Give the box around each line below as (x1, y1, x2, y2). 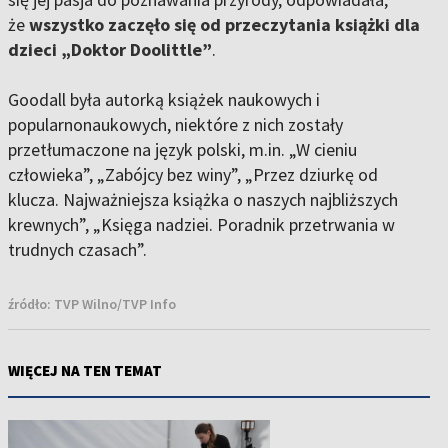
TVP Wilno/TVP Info (54, 295, 176, 314)
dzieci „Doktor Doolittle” (8, 38, 212, 62)
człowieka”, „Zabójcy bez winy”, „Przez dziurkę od (8, 163, 378, 187)
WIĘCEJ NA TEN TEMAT (8, 361, 162, 381)
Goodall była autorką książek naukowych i (8, 88, 320, 112)
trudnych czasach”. (8, 238, 147, 262)
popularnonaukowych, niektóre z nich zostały (8, 113, 343, 137)
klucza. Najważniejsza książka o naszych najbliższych (8, 188, 398, 212)
